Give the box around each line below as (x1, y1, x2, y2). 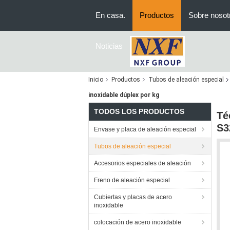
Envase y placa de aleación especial (94, 126, 196, 133)
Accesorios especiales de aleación (94, 160, 191, 167)
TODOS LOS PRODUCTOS (94, 107, 184, 116)
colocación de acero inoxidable (94, 219, 181, 226)
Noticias (95, 42, 123, 50)
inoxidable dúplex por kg (88, 91, 159, 99)
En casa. (95, 11, 125, 20)
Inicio (88, 76, 103, 83)
